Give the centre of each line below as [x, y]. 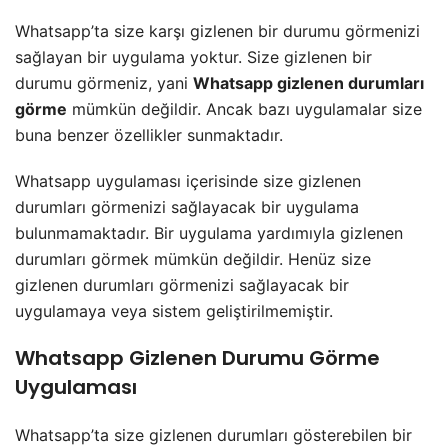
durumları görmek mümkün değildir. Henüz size [193, 259]
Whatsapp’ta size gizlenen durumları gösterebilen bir [213, 435]
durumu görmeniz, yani [104, 83]
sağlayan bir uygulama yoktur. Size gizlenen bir [193, 57]
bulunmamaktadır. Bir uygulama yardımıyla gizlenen [209, 233]
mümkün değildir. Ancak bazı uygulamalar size [244, 109]
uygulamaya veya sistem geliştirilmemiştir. [174, 311]
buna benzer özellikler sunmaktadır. [149, 135]
